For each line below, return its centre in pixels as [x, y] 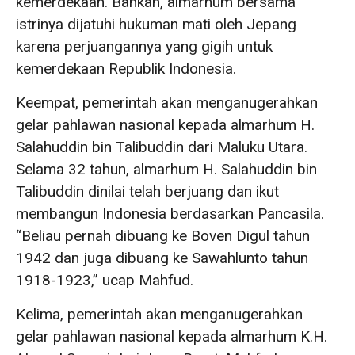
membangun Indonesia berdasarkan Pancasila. [170, 214]
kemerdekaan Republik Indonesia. [126, 69]
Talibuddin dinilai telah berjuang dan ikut [147, 191]
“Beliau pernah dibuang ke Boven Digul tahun [163, 236]
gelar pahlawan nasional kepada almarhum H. [165, 125]
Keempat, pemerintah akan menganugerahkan [167, 103]
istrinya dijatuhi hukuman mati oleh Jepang [156, 24]
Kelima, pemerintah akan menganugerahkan [159, 314]
